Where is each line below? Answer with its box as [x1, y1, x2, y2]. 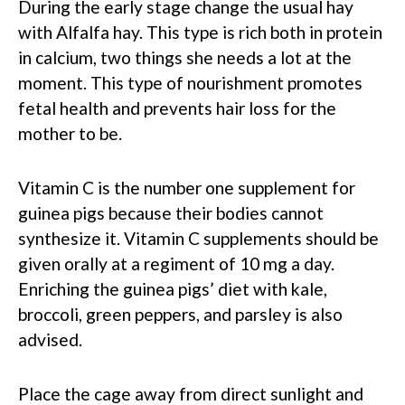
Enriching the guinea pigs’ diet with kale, [18, 278, 327, 299]
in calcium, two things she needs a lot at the [18, 46, 352, 68]
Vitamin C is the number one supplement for [18, 176, 355, 198]
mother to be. [18, 122, 122, 144]
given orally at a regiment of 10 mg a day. [18, 252, 334, 274]
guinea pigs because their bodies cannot [18, 202, 324, 223]
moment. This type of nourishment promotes [18, 71, 363, 93]
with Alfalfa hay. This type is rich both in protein [18, 21, 382, 42]
